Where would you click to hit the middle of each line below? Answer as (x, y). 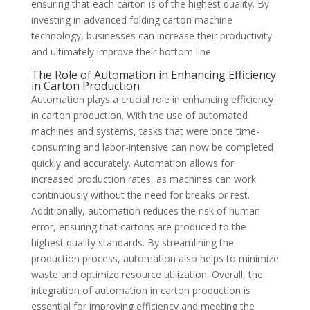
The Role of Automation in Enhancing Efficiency (153, 74)
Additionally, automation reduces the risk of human (145, 210)
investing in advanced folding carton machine (131, 19)
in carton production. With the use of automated (139, 115)
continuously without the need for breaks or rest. (140, 194)
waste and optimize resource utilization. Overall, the (147, 274)
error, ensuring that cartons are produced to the (138, 226)
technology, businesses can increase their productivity (151, 35)
